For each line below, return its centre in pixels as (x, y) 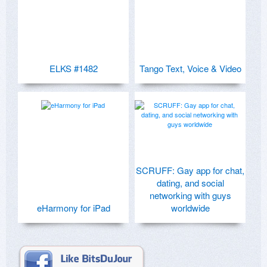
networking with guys (190, 195)
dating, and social (190, 182)
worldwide (190, 207)
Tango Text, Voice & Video (190, 68)
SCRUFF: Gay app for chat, (190, 170)
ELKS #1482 (73, 68)
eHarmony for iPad (73, 207)
